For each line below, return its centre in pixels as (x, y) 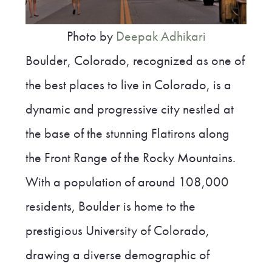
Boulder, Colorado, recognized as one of (135, 60)
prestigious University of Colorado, (117, 230)
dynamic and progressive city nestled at (129, 109)
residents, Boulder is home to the (110, 206)
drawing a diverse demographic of (117, 255)
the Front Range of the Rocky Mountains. (130, 158)
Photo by (91, 36)
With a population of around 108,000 (127, 182)
